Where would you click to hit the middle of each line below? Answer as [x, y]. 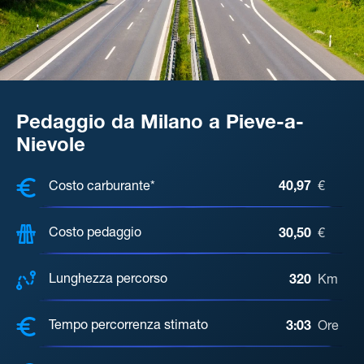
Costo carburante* [102, 187]
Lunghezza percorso [108, 281]
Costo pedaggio [95, 234]
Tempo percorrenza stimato [128, 327]
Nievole [51, 147]
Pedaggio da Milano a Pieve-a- [160, 124]
